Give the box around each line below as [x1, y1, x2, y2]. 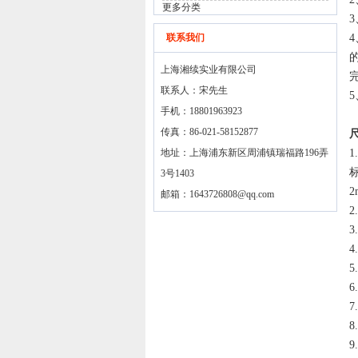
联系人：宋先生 [161, 85, 228, 96]
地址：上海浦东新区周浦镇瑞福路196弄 [161, 147, 328, 158]
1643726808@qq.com [189, 189, 274, 200]
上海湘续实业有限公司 [161, 64, 257, 75]
